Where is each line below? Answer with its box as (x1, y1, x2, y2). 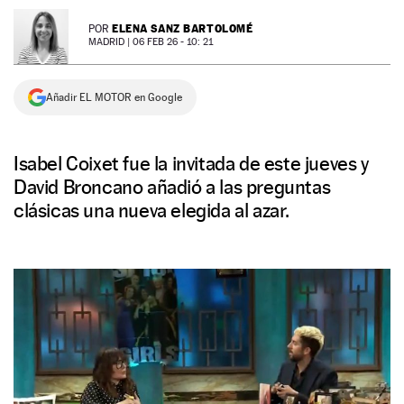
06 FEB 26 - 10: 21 (133, 36, 213, 48)
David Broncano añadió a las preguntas (14, 175, 331, 198)
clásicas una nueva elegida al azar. (14, 198, 290, 222)
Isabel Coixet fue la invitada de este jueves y (14, 151, 369, 175)
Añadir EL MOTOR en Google (46, 91, 182, 104)
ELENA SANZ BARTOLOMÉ (112, 22, 253, 35)
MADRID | (88, 36, 133, 48)
